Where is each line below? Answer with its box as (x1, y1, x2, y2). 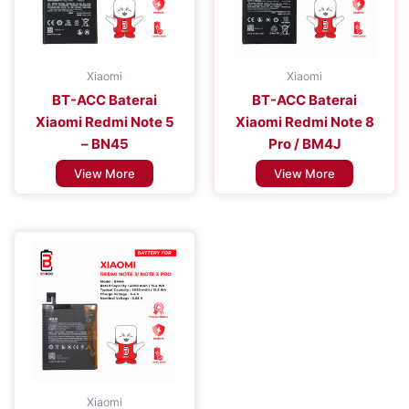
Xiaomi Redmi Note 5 (35, 112, 174, 131)
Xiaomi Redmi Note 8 (235, 112, 374, 131)
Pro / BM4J (267, 134, 341, 152)
